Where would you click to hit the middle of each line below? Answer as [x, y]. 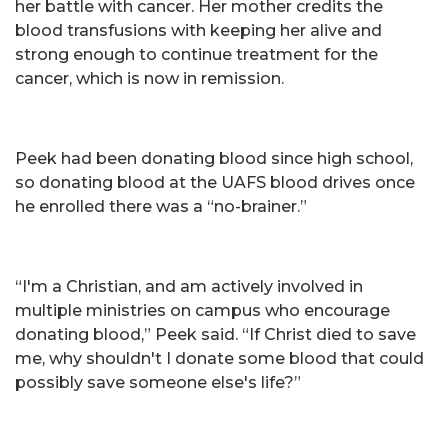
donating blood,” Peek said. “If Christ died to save [215, 334]
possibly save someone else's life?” [158, 382]
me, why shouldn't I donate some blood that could [219, 358]
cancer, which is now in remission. [149, 78]
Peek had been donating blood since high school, [214, 158]
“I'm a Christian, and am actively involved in [189, 286]
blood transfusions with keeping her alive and [198, 30]
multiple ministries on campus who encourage [202, 310]
